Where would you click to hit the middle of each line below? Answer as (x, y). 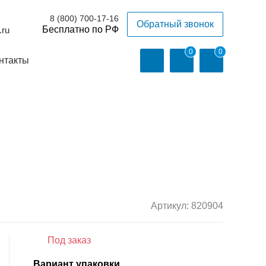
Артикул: (171, 206)
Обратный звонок (175, 24)
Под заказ (68, 240)
